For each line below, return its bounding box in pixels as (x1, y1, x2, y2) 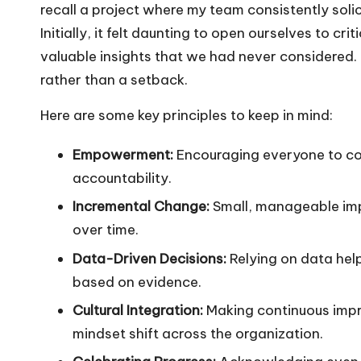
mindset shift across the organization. (73, 325, 323, 342)
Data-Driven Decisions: (73, 249, 226, 268)
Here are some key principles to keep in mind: (40, 106, 333, 124)
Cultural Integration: (73, 301, 203, 319)
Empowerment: (73, 145, 173, 164)
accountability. (73, 168, 172, 187)
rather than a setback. (40, 70, 188, 89)
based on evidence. (73, 272, 201, 291)
